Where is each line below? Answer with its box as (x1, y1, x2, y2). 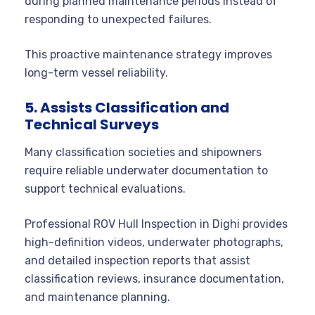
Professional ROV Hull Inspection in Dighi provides (25, 217, 288, 231)
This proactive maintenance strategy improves (25, 47, 272, 61)
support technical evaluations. (25, 181, 186, 195)
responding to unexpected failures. (25, 12, 212, 26)
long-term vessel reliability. (25, 65, 168, 79)
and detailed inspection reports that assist (25, 253, 250, 267)
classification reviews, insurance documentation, (25, 271, 284, 285)
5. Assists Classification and (25, 97, 229, 117)
